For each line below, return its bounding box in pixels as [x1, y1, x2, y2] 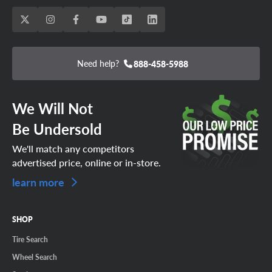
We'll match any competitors [12, 141, 134, 155]
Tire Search [12, 234, 48, 245]
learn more [12, 174, 67, 189]
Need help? [76, 57, 119, 69]
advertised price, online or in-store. [12, 155, 161, 169]
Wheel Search [12, 252, 57, 262]
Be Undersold [12, 118, 102, 139]
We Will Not [12, 98, 93, 118]
